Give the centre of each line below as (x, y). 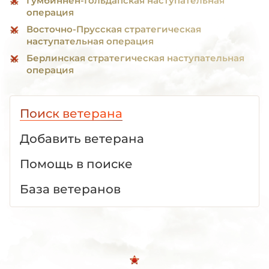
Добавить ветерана (82, 138)
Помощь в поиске (76, 164)
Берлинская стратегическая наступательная (135, 58)
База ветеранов (70, 189)
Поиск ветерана (71, 113)
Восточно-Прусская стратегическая (114, 29)
